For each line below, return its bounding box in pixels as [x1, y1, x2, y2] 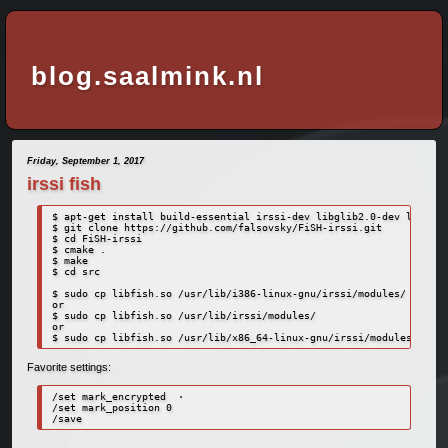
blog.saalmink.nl [31, 61, 264, 90]
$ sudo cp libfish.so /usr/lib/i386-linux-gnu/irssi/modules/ [51, 287, 406, 299]
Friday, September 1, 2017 [26, 156, 144, 167]
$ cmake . [51, 243, 106, 255]
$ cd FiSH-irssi [51, 232, 142, 244]
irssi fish [26, 173, 101, 194]
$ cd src [51, 265, 100, 277]
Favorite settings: [26, 360, 111, 373]
